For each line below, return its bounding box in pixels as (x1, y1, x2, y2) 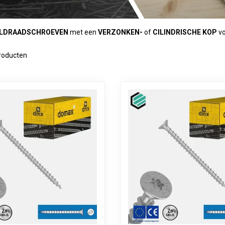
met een (68, 28, 98, 36)
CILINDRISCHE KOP (153, 28, 218, 36)
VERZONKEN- (98, 28, 144, 36)
